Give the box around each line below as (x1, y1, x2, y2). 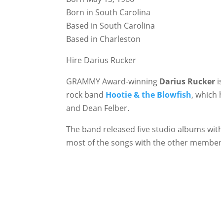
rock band (66, 89, 106, 100)
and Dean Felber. (66, 102, 130, 113)
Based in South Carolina (66, 20, 155, 31)
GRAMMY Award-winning (66, 75, 160, 87)
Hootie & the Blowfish (106, 89, 192, 100)
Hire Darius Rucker (66, 54, 137, 66)
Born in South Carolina (66, 6, 151, 18)
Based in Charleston (66, 33, 141, 44)
